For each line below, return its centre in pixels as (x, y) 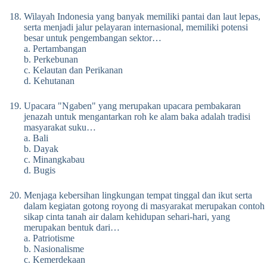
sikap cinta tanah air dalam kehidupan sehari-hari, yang (127, 217)
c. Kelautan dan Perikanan (73, 70)
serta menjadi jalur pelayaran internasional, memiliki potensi (136, 27)
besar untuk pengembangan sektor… (93, 38)
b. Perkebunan (51, 60)
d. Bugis (40, 170)
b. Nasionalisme (54, 249)
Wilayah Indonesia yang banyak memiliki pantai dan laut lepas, (142, 17)
